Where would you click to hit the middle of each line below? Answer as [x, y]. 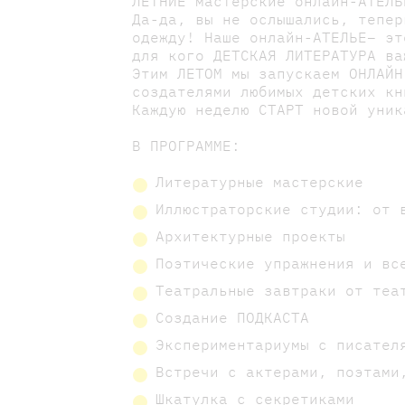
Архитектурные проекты [251, 236]
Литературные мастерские [264, 182]
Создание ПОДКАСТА [233, 318]
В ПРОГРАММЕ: [187, 146]
